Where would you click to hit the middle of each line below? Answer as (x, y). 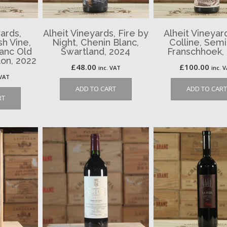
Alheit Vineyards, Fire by (96, 33)
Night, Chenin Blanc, (96, 43)
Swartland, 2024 (96, 52)
